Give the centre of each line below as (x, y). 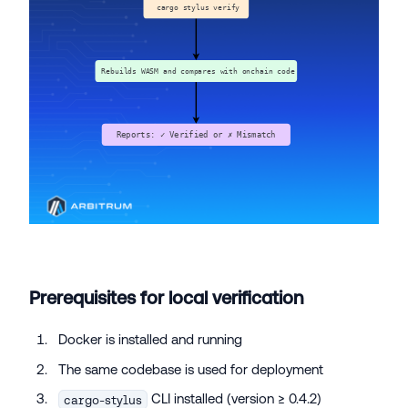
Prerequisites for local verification (166, 298)
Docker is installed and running (150, 340)
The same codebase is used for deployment (190, 369)
